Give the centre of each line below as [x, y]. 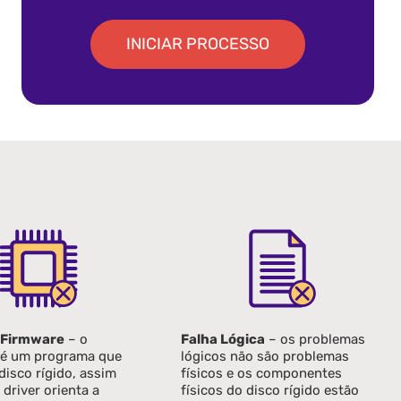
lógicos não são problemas [265, 356]
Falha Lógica [223, 339]
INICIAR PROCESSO [198, 44]
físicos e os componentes [262, 373]
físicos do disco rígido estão [270, 390]
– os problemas [316, 339]
